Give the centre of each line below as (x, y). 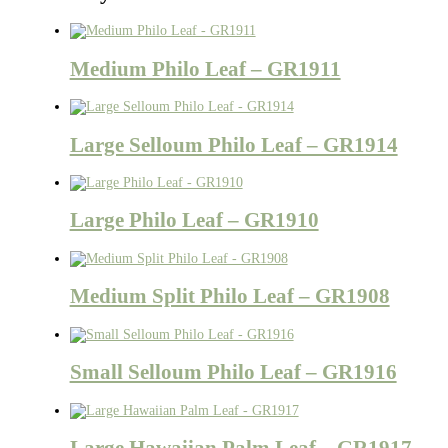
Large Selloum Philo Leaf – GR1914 (233, 144)
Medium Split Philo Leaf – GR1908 (229, 296)
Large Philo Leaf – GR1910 (194, 220)
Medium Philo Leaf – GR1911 (205, 68)
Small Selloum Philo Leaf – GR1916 (233, 372)
